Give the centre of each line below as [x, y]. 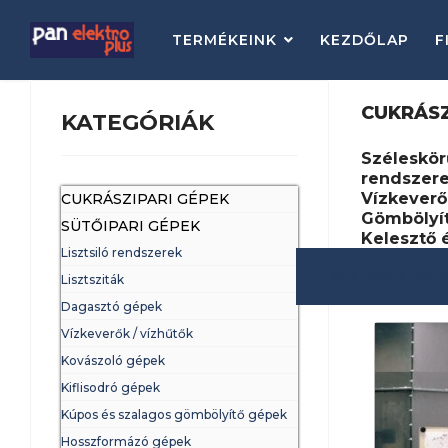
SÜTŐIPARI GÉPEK [130, 226]
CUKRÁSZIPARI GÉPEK [145, 199]
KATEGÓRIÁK [137, 122]
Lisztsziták [92, 279]
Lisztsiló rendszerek [121, 252]
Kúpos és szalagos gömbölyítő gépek [174, 414]
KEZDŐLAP [364, 40]
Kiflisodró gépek [110, 387]
